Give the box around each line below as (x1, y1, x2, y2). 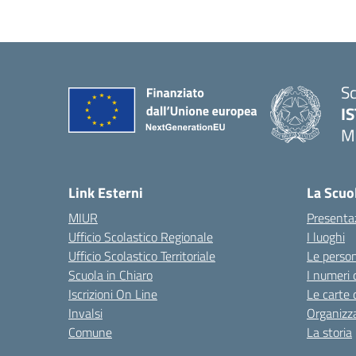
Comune (68, 323, 112, 342)
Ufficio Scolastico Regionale (68, 227, 213, 246)
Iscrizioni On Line (68, 284, 157, 304)
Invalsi (68, 304, 103, 323)
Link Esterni (68, 182, 143, 203)
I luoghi (307, 227, 345, 246)
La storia (307, 323, 352, 342)
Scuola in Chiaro (68, 265, 153, 284)
